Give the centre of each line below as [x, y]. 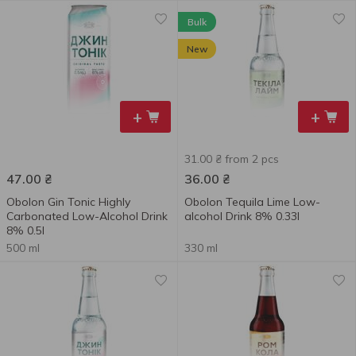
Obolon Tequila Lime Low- [252, 202]
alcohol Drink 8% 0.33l [242, 216]
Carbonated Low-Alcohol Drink [87, 216]
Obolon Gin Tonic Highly [68, 202]
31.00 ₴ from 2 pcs [232, 159]
